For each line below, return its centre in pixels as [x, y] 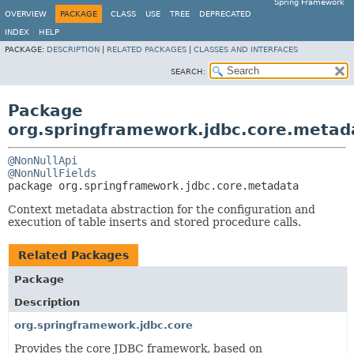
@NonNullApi [43, 160]
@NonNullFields [52, 173]
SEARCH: [188, 72]
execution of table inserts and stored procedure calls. [154, 222]
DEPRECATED [225, 14]
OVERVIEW [26, 14]
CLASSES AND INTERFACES [246, 49]
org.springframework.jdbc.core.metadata [179, 186]
